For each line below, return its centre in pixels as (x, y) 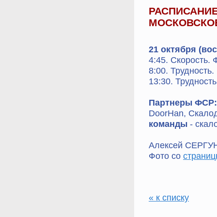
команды (168, 124)
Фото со (166, 156)
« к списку (169, 197)
